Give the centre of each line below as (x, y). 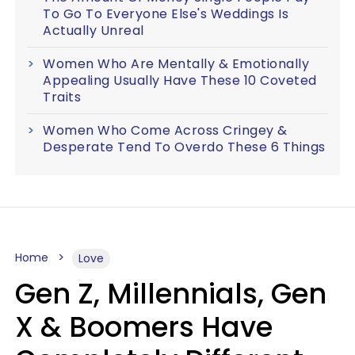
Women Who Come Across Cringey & (165, 130)
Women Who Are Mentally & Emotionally (176, 64)
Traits (62, 97)
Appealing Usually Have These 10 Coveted (180, 80)
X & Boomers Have (144, 327)
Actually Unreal (94, 31)
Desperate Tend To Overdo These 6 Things (184, 147)
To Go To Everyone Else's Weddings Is (166, 14)
